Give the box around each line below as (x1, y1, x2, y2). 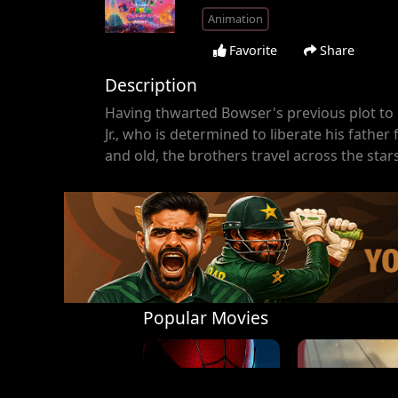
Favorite (225, 41, 277, 59)
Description (104, 72, 197, 97)
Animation (207, 10, 263, 27)
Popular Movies (143, 306, 269, 330)
